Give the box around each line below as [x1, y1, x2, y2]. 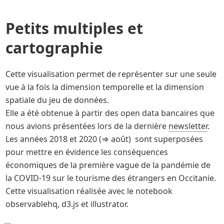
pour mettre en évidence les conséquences [5, 146, 168, 157]
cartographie [5, 37, 107, 58]
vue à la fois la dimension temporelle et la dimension [5, 81, 204, 92]
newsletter [168, 120, 207, 131]
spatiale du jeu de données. [5, 94, 109, 105]
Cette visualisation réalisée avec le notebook [5, 185, 172, 196]
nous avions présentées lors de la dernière [5, 120, 168, 131]
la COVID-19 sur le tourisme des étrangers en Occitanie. [5, 172, 218, 183]
